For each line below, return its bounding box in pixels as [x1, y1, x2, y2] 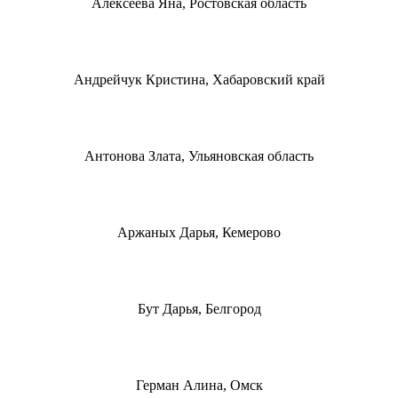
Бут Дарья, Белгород [137, 300, 261, 316]
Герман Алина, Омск [135, 377, 263, 393]
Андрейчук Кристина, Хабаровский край [73, 71, 325, 87]
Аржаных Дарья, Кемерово [117, 224, 281, 240]
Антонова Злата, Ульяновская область [84, 147, 314, 163]
